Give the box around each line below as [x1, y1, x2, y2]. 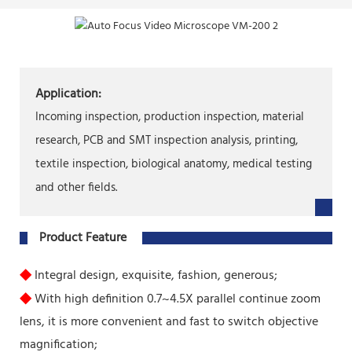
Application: [35, 83, 101, 104]
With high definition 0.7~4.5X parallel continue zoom [31, 288, 321, 310]
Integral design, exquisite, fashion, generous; [31, 265, 277, 286]
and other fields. [35, 178, 117, 197]
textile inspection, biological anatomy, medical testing [35, 155, 312, 174]
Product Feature [39, 227, 126, 248]
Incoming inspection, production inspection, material [35, 108, 304, 126]
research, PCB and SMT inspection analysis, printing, [35, 131, 298, 150]
